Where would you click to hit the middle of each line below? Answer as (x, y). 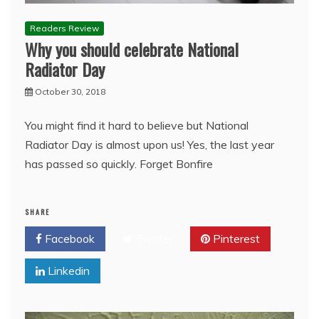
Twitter (153, 238)
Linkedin (67, 270)
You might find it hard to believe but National (137, 125)
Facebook (68, 238)
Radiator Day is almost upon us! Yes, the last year (150, 144)
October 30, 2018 (70, 91)
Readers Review (64, 28)
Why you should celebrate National (132, 49)
